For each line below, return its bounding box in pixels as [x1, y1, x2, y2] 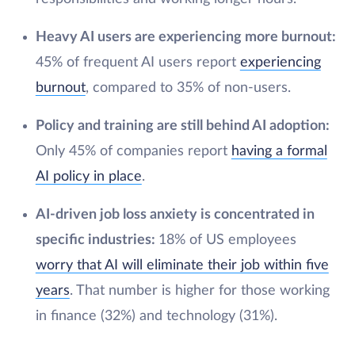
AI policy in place [35, 170, 142, 184]
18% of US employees [158, 233, 296, 247]
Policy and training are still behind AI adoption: [35, 119, 330, 133]
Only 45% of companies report [35, 144, 231, 158]
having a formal [231, 144, 327, 158]
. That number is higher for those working [69, 284, 330, 298]
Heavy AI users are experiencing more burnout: [35, 30, 336, 44]
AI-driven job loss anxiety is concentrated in [35, 208, 315, 222]
